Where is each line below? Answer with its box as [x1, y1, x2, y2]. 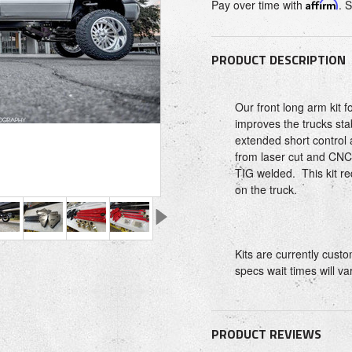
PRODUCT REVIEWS [211, 324, 321, 343]
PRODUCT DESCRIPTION [211, 50, 346, 69]
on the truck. [235, 181, 297, 197]
